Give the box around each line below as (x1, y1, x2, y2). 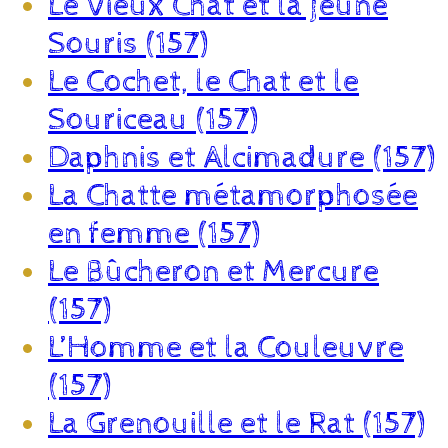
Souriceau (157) (48, 100, 258, 139)
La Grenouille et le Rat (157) (48, 404, 425, 443)
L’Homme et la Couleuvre (48, 328, 404, 367)
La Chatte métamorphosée (48, 176, 418, 215)
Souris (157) (48, 24, 208, 63)
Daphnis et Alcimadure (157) (48, 138, 435, 177)
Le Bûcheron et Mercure (48, 252, 379, 291)
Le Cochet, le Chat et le (48, 62, 359, 101)
